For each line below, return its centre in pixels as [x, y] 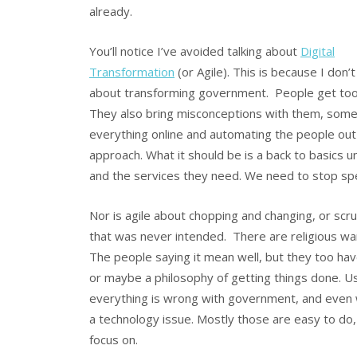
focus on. [114, 340]
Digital [318, 51]
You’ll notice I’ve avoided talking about [195, 51]
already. [111, 11]
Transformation [132, 71]
